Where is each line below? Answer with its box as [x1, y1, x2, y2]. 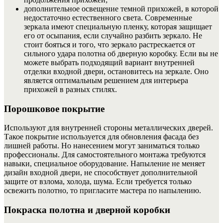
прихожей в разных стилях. [24, 85, 117, 94]
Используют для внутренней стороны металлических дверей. [4, 123, 213, 132]
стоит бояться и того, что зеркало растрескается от [24, 40, 195, 49]
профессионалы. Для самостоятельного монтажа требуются [4, 150, 206, 159]
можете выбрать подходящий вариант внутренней [24, 58, 195, 67]
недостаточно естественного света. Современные [24, 13, 192, 22]
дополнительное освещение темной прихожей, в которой [24, 4, 219, 13]
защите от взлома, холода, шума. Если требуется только [4, 177, 192, 186]
